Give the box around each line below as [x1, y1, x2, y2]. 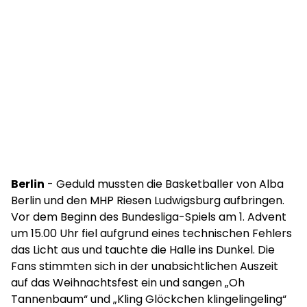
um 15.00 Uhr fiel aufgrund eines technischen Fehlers [11, 225, 292, 241]
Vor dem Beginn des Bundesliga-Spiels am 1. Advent [11, 209, 286, 225]
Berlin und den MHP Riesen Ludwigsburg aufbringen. [11, 193, 284, 208]
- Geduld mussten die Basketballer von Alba [45, 176, 284, 192]
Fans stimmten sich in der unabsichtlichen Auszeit [11, 258, 278, 274]
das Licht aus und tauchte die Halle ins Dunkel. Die [11, 242, 275, 258]
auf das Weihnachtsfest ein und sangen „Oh [11, 275, 245, 291]
